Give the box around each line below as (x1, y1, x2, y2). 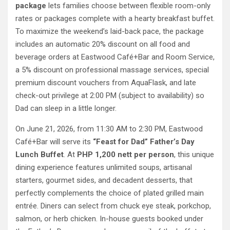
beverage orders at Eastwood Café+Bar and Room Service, (15, 52, 215, 62)
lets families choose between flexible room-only (46, 1, 210, 11)
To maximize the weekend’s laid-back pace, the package (15, 27, 204, 36)
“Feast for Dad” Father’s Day (93, 137, 195, 147)
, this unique (174, 150, 214, 160)
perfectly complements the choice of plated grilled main (15, 188, 204, 198)
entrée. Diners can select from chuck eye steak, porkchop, (15, 201, 211, 211)
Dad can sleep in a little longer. (15, 104, 119, 113)
